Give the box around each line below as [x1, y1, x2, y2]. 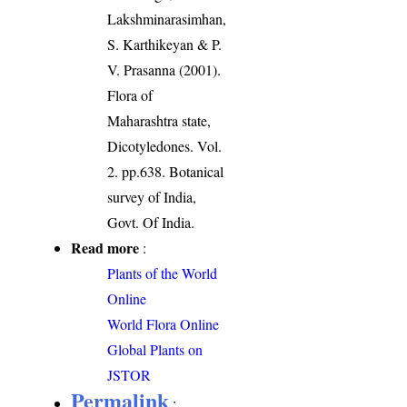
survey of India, [107, 186, 197, 206]
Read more [71, 236, 140, 258]
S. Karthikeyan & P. [107, 34, 223, 54]
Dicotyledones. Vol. [107, 135, 223, 155]
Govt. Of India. [107, 212, 195, 232]
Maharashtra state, [107, 110, 212, 130]
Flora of [107, 84, 154, 104]
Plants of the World [107, 263, 218, 283]
